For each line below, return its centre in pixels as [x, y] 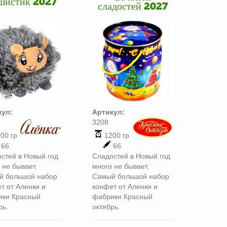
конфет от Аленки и [125, 186]
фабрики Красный [123, 196]
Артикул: [109, 112]
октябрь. [106, 206]
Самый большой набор [131, 176]
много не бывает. [121, 166]
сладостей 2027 [133, 7]
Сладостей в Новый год [131, 156]
